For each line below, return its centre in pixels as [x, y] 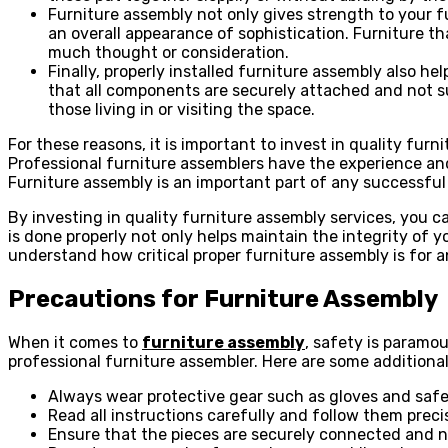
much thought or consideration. [168, 52]
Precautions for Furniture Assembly [223, 298]
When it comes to [75, 342]
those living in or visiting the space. [181, 109]
